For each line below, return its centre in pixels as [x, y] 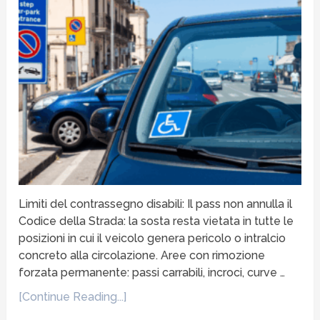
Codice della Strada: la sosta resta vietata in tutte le [156, 221]
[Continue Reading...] [73, 296]
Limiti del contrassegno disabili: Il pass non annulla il [156, 204]
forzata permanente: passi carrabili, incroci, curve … [152, 272]
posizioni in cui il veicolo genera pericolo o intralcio [152, 238]
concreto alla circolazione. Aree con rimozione [142, 255]
